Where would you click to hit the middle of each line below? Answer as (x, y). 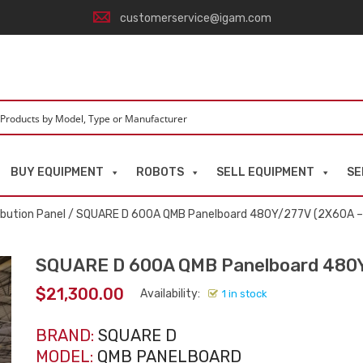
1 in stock (245, 294)
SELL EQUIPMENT (265, 172)
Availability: (170, 294)
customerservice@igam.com (196, 18)
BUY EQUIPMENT (57, 172)
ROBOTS (160, 172)
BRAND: (65, 335)
